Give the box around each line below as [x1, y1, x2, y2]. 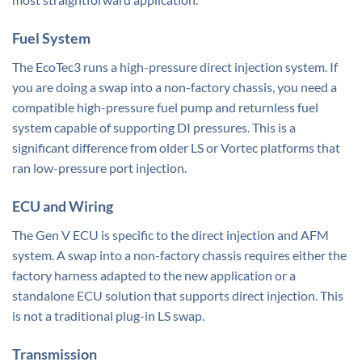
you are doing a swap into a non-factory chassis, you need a [12, 79, 337, 95]
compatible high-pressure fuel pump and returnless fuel [12, 99, 318, 116]
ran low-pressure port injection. [12, 160, 187, 176]
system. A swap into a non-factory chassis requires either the [12, 247, 347, 263]
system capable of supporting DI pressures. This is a [12, 120, 296, 136]
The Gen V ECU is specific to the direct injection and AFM [12, 227, 329, 243]
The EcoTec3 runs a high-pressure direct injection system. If [12, 59, 338, 75]
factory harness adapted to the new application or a [12, 267, 296, 284]
